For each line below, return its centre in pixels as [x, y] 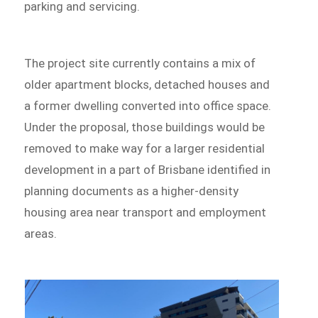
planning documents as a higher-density [132, 191]
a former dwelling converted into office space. [148, 106]
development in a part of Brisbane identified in [148, 170]
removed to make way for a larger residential [145, 149]
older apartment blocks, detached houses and [147, 85]
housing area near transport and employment [146, 213]
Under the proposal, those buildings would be [145, 127]
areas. [41, 234]
